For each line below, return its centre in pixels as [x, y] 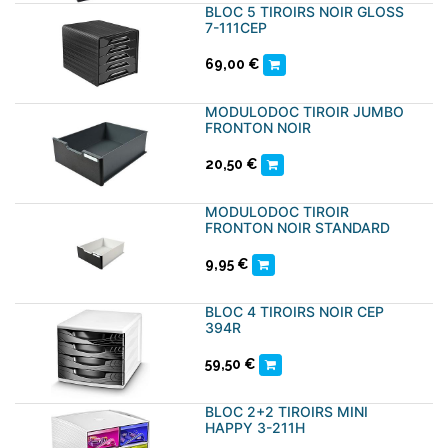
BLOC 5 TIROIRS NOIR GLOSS [304, 11]
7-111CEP [236, 27]
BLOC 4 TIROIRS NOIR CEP [294, 311]
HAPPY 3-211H [255, 427]
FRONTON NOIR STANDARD [297, 227]
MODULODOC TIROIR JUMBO [304, 111]
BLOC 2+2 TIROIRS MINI [286, 411]
